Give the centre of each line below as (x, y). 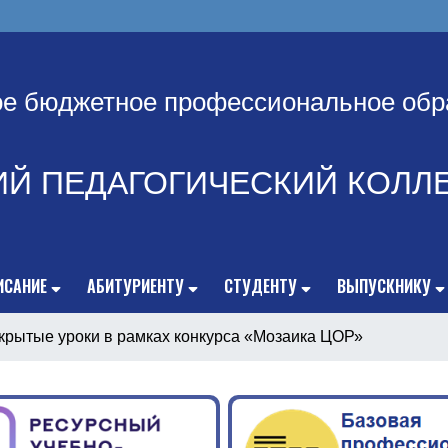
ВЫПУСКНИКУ (384, 286)
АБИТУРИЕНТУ (135, 286)
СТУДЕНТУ (260, 286)
